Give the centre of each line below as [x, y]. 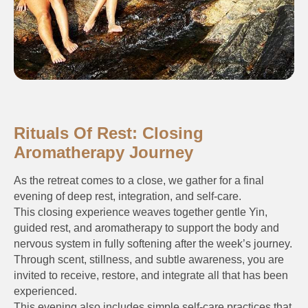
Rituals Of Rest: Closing [109, 133]
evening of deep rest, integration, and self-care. [128, 197]
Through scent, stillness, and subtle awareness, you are [149, 260]
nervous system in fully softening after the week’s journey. [153, 244]
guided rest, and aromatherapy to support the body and [146, 228]
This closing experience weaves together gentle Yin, [141, 212]
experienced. [45, 291]
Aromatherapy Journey [103, 153]
